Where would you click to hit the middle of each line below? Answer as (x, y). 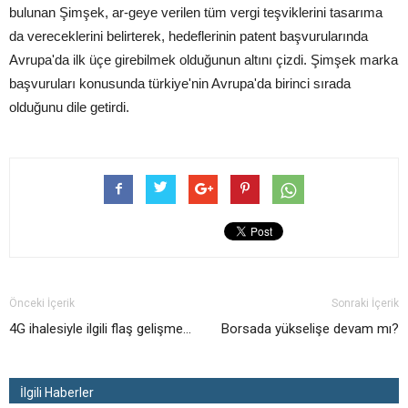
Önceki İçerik (42, 304)
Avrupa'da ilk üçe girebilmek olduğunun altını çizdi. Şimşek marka (204, 60)
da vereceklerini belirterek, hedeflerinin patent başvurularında (189, 36)
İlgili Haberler (57, 393)
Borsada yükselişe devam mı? (310, 329)
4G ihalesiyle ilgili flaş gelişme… (100, 329)
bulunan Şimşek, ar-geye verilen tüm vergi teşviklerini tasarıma (196, 13)
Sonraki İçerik (365, 304)
